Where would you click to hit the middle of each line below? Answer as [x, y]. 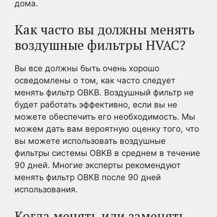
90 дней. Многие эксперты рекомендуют [98, 165]
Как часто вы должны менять [105, 30]
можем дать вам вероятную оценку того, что [107, 129]
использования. [46, 189]
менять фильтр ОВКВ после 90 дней [88, 177]
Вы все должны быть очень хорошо [87, 68]
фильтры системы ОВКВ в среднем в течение [107, 153]
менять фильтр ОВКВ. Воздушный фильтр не [104, 93]
